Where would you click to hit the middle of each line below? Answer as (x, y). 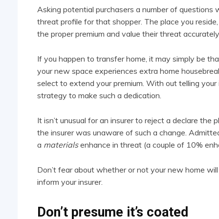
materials (61, 145)
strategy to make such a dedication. (99, 96)
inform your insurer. (70, 182)
